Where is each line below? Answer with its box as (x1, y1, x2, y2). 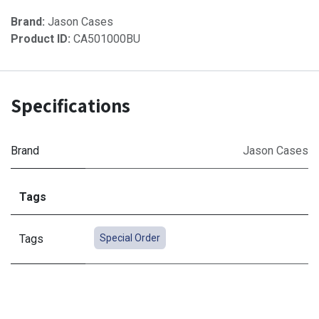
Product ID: (11, 31, 73, 46)
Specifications (11, 92, 130, 118)
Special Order (99, 231, 160, 244)
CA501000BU (73, 31, 140, 46)
